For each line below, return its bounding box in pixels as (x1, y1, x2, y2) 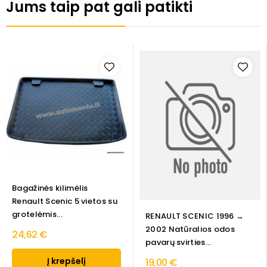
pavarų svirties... (145, 237, 212, 249)
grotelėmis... (12, 209, 63, 221)
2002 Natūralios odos (145, 223, 235, 235)
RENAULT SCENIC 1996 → (145, 210, 244, 222)
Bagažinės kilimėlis (12, 182, 88, 194)
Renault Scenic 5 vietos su (12, 195, 117, 207)
